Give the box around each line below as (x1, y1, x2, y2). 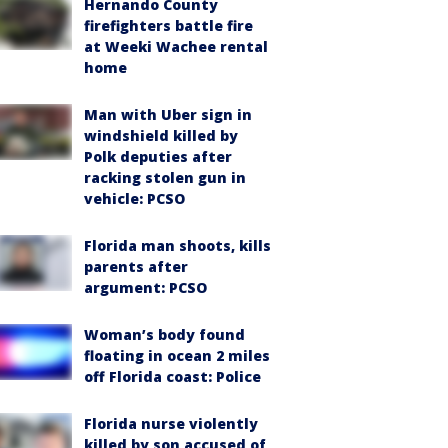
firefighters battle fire (84, 15, 253, 35)
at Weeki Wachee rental (84, 36, 268, 56)
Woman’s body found (84, 324, 245, 344)
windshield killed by (84, 125, 238, 145)
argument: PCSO (84, 277, 207, 297)
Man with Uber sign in (84, 104, 252, 124)
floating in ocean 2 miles (84, 345, 270, 365)
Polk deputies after (84, 146, 232, 166)
